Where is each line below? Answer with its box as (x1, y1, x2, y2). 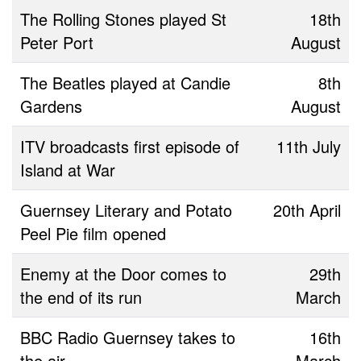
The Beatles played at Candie (20, 70, 230, 94)
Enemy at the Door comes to (20, 261, 226, 285)
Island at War (20, 157, 115, 181)
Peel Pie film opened (20, 221, 166, 245)
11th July (276, 134, 341, 158)
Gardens (20, 93, 82, 118)
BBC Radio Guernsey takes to (20, 325, 235, 349)
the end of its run (20, 284, 142, 309)
